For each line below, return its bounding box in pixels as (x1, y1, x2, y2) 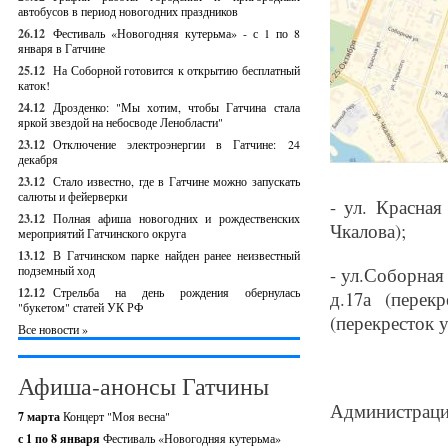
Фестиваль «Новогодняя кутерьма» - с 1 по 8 (53, 25, 300, 41)
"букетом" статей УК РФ (18, 299, 143, 315)
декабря (18, 151, 58, 167)
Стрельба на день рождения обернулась (53, 284, 300, 300)
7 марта (18, 408, 63, 425)
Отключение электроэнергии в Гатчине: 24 (53, 136, 300, 152)
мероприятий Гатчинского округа (18, 225, 186, 241)
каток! (18, 77, 50, 93)
